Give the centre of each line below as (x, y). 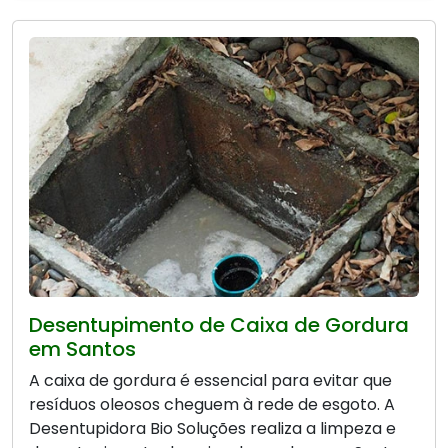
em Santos (82, 349)
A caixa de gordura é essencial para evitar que (210, 381)
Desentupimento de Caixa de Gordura (219, 325)
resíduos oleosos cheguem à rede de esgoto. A (212, 405)
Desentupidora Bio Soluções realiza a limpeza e (212, 429)
